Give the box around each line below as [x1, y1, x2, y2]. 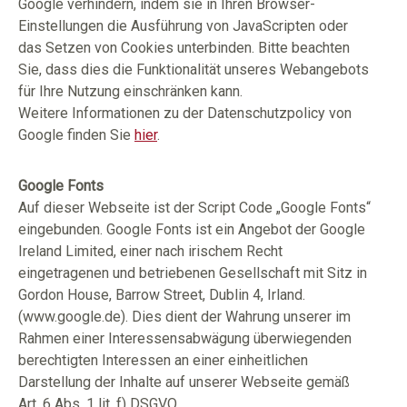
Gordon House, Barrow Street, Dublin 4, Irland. [18, 286, 305, 303]
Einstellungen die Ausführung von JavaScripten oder [18, 17, 348, 35]
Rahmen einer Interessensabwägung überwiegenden [18, 330, 352, 347]
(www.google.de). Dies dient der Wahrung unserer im [18, 308, 351, 325]
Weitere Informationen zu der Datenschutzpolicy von [18, 104, 352, 122]
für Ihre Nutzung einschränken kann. [18, 83, 243, 100]
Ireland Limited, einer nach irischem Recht [18, 243, 283, 260]
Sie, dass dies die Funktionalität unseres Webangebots [18, 61, 369, 78]
